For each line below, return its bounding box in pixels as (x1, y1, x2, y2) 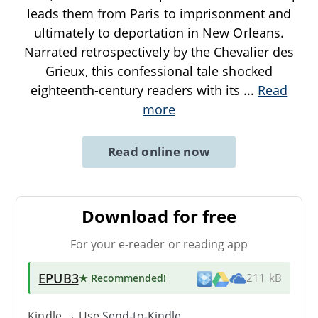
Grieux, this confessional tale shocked (45, 62, 273, 79)
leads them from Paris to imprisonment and (26, 4, 292, 22)
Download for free (82, 204, 236, 228)
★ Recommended (78, 270, 164, 285)
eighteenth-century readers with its (30, 81, 244, 99)
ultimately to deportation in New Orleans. (34, 23, 284, 41)
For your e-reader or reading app (70, 236, 248, 252)
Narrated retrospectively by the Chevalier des (23, 43, 295, 60)
